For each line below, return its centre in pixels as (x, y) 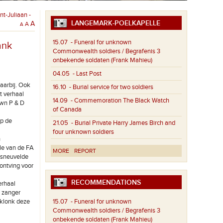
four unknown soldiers (84, 132)
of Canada (67, 110)
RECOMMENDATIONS (104, 183)
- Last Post (86, 74)
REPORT (85, 151)
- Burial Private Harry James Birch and (122, 123)
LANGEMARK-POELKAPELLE (114, 23)
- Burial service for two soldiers (110, 87)
